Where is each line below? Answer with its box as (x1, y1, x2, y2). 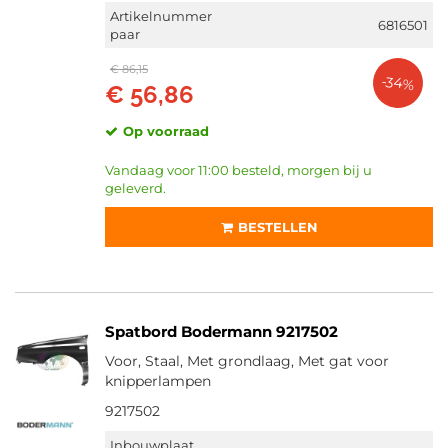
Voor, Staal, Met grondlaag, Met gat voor (105, 352, 389, 370)
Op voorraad (123, 123, 209, 139)
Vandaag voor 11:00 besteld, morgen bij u (105, 162, 372, 178)
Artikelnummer (110, 8, 212, 24)
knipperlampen (105, 372, 211, 390)
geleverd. (105, 180, 166, 196)
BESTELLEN (237, 219, 318, 235)
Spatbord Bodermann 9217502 (105, 322, 338, 341)
